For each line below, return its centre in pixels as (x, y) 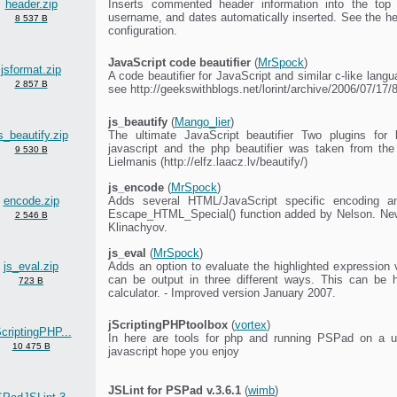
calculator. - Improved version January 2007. (222, 292)
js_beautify (138, 121)
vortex (251, 324)
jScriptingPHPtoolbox (168, 324)
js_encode (136, 187)
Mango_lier (202, 121)
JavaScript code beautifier (179, 62)
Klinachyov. (138, 227)
